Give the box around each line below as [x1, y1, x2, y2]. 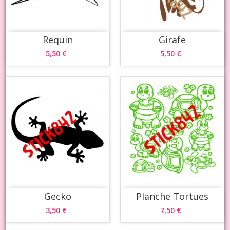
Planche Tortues [136, 189, 208, 202]
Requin [43, 33, 73, 46]
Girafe [158, 33, 186, 46]
